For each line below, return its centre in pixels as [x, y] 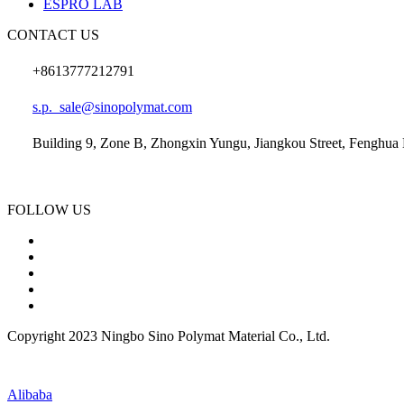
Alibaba [30, 395]
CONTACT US [53, 35]
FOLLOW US [49, 210]
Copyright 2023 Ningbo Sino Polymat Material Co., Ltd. [169, 336]
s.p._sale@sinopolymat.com [112, 107]
